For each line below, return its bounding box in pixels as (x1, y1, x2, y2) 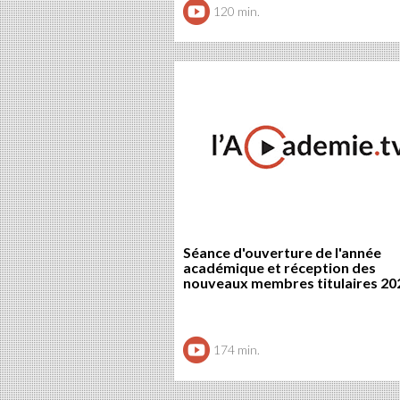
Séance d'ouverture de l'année (182, 244, 381, 262)
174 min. (212, 342, 260, 358)
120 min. (212, 4, 260, 20)
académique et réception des (182, 259, 376, 277)
